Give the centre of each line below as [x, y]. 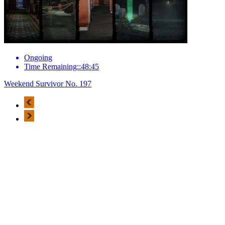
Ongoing [38, 57]
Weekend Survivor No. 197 [48, 83]
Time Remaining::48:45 [62, 66]
